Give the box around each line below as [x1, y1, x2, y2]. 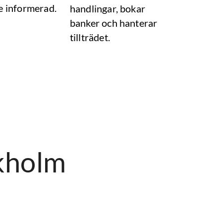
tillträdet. [69, 31, 110, 43]
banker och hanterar [69, 17, 158, 29]
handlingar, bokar [69, 2, 146, 14]
